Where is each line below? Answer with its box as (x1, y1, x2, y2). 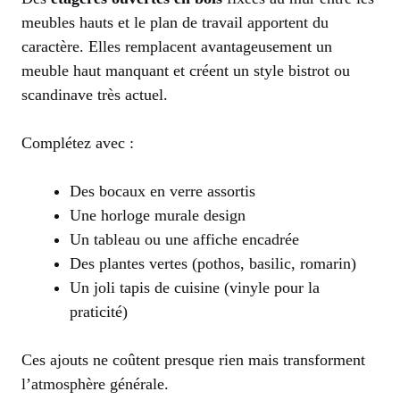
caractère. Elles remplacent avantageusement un (21, 37, 332, 55)
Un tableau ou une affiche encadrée (70, 229, 299, 248)
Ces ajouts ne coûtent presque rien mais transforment (21, 350, 365, 369)
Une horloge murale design (70, 205, 246, 224)
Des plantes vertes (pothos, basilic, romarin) (70, 254, 356, 272)
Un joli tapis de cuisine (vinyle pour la (70, 278, 320, 296)
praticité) (70, 302, 128, 321)
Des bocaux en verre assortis (70, 181, 255, 200)
